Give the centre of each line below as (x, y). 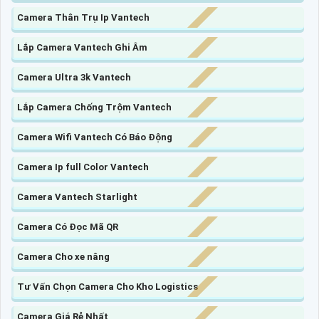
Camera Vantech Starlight (77, 197)
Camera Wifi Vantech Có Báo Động (95, 137)
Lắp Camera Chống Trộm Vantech (94, 108)
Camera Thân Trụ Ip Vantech (83, 18)
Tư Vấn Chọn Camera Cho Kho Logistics (108, 287)
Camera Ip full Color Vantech (83, 167)
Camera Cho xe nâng (63, 257)
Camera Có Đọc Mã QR (68, 227)
